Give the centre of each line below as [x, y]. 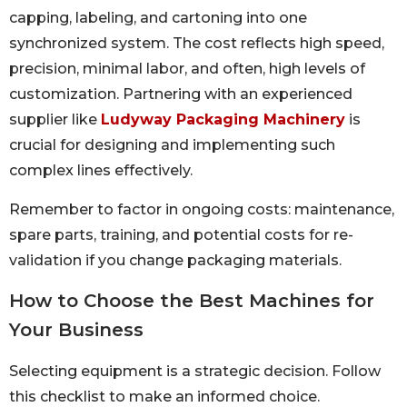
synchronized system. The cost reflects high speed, [197, 44]
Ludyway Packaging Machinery [223, 120]
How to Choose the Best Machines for [192, 301]
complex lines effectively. [101, 171]
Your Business [76, 330]
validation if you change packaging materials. [175, 260]
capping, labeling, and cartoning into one [158, 18]
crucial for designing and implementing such [172, 145]
